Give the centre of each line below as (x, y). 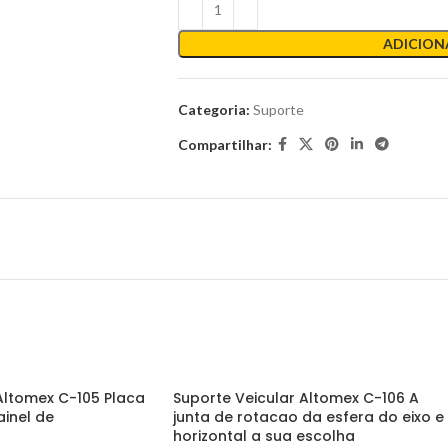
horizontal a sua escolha (264, 436)
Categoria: (213, 109)
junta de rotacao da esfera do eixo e (308, 417)
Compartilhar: (224, 144)
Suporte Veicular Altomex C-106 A (296, 398)
